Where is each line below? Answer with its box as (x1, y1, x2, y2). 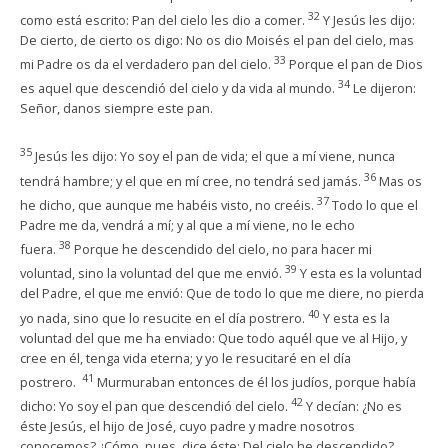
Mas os (379, 171, 422, 190)
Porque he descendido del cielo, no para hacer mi (74, 240, 372, 259)
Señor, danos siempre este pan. (20, 99, 213, 118)
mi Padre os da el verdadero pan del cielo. (20, 54, 274, 73)
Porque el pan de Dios (289, 54, 423, 73)
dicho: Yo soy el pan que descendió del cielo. (20, 397, 291, 416)
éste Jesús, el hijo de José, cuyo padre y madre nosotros (20, 417, 355, 436)
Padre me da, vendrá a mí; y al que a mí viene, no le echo (20, 215, 355, 234)
